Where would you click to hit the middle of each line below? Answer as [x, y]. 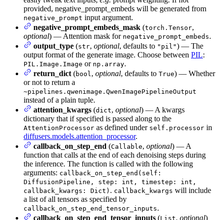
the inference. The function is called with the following [108, 164]
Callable [127, 147]
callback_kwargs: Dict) [67, 191]
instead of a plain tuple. [59, 100]
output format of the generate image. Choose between [107, 55]
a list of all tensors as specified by [75, 199]
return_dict [52, 74]
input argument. [108, 18]
